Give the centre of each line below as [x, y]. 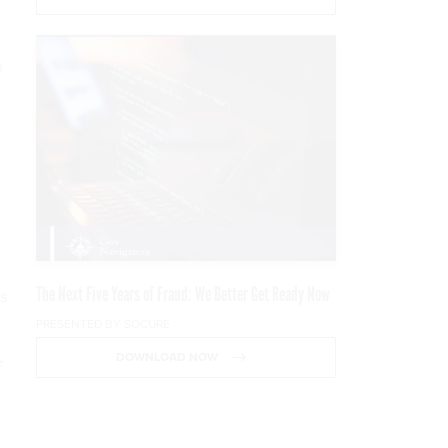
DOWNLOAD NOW [168, 356]
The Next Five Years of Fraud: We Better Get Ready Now [183, 293]
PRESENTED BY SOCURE [103, 323]
